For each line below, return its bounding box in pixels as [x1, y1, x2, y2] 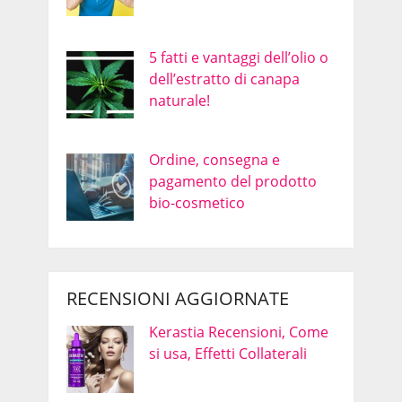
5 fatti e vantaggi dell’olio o [148, 48, 328, 68]
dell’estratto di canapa [148, 69, 300, 90]
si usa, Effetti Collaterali [148, 344, 307, 364]
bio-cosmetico [148, 193, 245, 214]
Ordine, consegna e [148, 150, 280, 170]
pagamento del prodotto [148, 171, 317, 192]
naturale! [148, 91, 210, 111]
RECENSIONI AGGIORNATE [66, 286, 289, 311]
